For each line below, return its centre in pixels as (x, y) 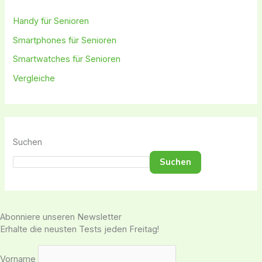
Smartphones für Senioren (65, 40)
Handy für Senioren (51, 21)
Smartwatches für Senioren (67, 59)
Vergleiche (34, 78)
